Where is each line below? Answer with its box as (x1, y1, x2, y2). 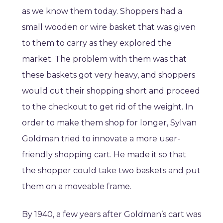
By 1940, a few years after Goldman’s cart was (22, 210, 201, 220)
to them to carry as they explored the (22, 38, 172, 48)
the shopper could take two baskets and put (22, 166, 201, 176)
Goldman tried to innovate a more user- (22, 134, 180, 144)
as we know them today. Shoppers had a (22, 6, 182, 16)
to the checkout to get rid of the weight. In (22, 102, 193, 112)
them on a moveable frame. (22, 182, 131, 192)
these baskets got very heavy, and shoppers (22, 70, 195, 80)
